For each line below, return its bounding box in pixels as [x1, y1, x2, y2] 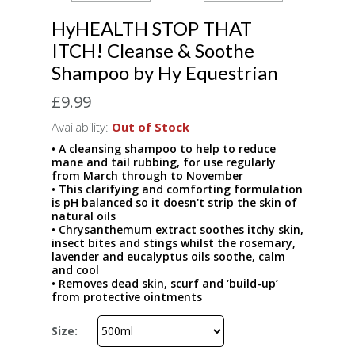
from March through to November [52, 167, 243, 183]
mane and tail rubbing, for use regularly [52, 154, 276, 170]
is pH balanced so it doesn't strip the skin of [52, 194, 297, 210]
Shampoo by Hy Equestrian [52, 60, 278, 84]
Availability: [52, 118, 109, 135]
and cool [52, 261, 99, 277]
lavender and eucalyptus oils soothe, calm [52, 248, 285, 264]
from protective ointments [52, 288, 202, 304]
